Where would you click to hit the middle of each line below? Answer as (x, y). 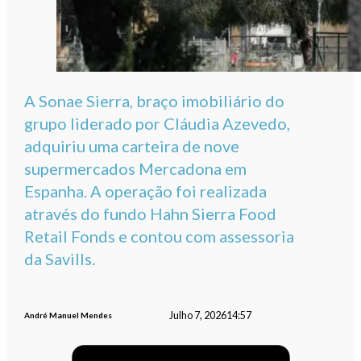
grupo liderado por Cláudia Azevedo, (158, 124)
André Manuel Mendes (68, 315)
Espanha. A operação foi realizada (146, 191)
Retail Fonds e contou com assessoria (160, 237)
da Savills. (60, 259)
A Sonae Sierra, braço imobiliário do (155, 101)
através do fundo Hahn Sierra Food (151, 214)
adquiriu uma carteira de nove (132, 146)
